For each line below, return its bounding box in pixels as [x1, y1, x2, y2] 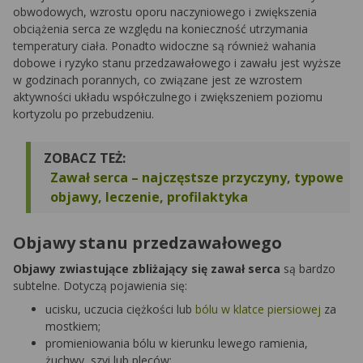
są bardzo [284, 261, 335, 277]
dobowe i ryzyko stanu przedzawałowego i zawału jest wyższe [13, 55, 341, 71]
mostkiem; [45, 318, 100, 335]
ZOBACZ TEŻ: [44, 149, 126, 168]
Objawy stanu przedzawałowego [13, 232, 282, 254]
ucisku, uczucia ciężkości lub [45, 301, 195, 318]
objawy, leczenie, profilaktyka [50, 188, 248, 207]
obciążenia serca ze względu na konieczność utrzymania [13, 21, 308, 37]
